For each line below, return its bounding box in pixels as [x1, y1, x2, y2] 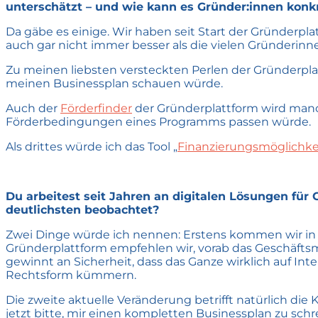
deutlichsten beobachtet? [6, 202, 159, 216]
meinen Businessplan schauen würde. [6, 76, 223, 90]
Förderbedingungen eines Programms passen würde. [6, 114, 311, 128]
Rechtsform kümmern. [6, 268, 136, 282]
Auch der [6, 101, 60, 115]
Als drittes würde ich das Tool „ [6, 139, 177, 153]
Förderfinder [60, 101, 132, 115]
